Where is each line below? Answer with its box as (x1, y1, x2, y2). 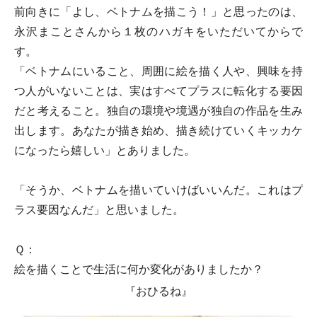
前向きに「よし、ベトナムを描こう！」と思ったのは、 (14, 5, 303, 18)
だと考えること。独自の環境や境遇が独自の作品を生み (14, 104, 303, 117)
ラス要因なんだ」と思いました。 (14, 203, 184, 217)
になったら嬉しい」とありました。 (14, 144, 195, 157)
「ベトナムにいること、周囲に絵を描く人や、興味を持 (14, 64, 303, 78)
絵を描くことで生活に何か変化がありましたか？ (14, 263, 263, 276)
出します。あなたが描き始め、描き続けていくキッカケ (14, 124, 303, 137)
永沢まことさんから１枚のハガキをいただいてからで (14, 25, 303, 38)
